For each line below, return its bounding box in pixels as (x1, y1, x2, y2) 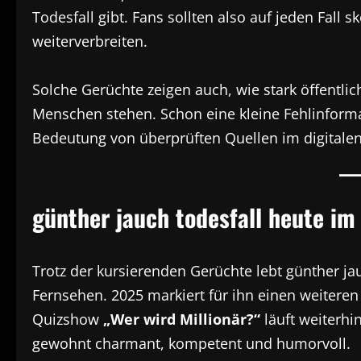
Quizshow (32, 309, 103, 329)
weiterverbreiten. (32, 31, 147, 51)
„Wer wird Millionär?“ (103, 309, 260, 329)
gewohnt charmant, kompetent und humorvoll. (32, 334, 351, 353)
